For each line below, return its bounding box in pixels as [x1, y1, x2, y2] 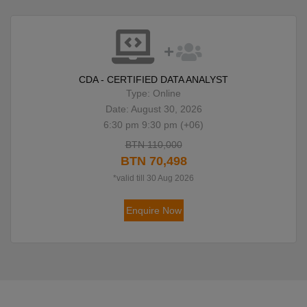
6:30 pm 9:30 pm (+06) [103, 119, 204, 131]
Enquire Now [125, 205, 182, 217]
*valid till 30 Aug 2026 [113, 173, 194, 184]
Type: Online [126, 88, 181, 99]
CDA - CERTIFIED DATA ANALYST [79, 74, 228, 86]
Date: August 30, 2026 [105, 103, 202, 115]
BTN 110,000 [125, 139, 182, 151]
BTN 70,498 [120, 154, 187, 169]
